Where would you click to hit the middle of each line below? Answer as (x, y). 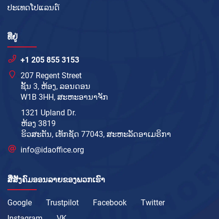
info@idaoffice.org (53, 150)
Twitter (153, 203)
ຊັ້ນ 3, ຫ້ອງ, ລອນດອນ (56, 87)
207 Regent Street (51, 76)
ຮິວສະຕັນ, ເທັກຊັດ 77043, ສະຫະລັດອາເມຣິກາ (96, 134)
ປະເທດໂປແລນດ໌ (33, 8)
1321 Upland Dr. (49, 113)
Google (20, 203)
